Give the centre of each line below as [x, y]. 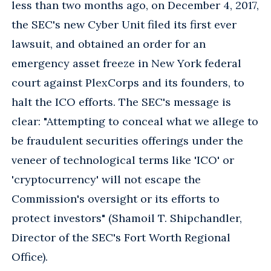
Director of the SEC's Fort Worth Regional [121, 237]
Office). [30, 256]
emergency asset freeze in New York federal [126, 63]
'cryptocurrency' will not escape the [106, 179]
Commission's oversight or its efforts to [116, 198]
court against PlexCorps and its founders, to [128, 82]
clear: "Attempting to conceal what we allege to [135, 121]
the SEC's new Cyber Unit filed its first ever [124, 24]
